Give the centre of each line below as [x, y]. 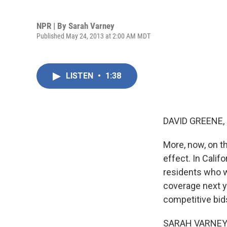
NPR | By [52, 26]
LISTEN [81, 76]
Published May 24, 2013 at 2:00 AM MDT [93, 36]
